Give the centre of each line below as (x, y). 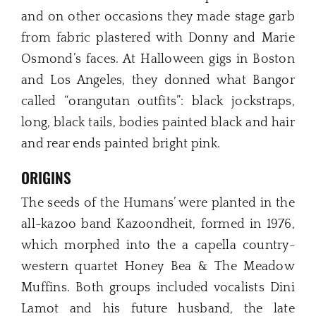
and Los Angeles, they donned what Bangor (158, 80)
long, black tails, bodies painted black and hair (158, 122)
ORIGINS (46, 177)
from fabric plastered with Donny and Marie (158, 38)
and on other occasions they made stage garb (158, 17)
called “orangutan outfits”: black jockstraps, (158, 101)
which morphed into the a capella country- (158, 246)
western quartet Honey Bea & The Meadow (158, 267)
